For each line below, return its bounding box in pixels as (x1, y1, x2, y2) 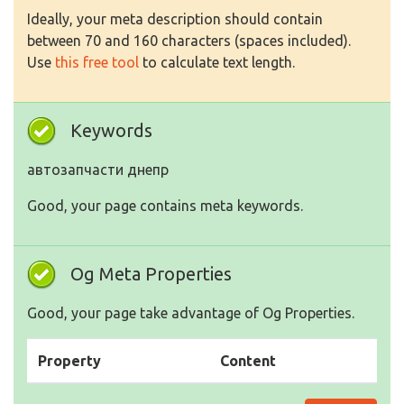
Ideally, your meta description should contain (27, 11, 323, 28)
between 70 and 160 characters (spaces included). (27, 32, 351, 50)
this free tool (55, 54, 139, 71)
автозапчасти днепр (27, 161, 169, 179)
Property (38, 353, 101, 370)
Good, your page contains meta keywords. (27, 197, 303, 215)
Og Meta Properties (70, 263, 232, 285)
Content (220, 353, 276, 370)
